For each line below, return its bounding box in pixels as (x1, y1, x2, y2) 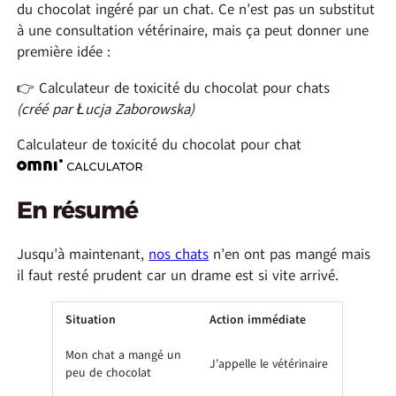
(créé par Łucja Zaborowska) (17, 98, 195, 119)
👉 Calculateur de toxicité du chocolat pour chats (17, 77, 331, 98)
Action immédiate (209, 310, 306, 328)
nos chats (148, 244, 209, 265)
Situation (65, 310, 116, 328)
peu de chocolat (65, 363, 151, 381)
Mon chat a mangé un (65, 346, 181, 363)
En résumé (17, 195, 139, 225)
